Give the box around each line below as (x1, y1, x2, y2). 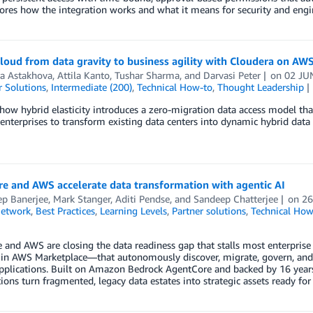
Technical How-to (136, 81, 212, 93)
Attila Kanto (57, 69, 110, 81)
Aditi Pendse (115, 193, 170, 205)
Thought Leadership (217, 81, 304, 93)
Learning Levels (99, 205, 167, 217)
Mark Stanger (52, 193, 110, 205)
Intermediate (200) (50, 81, 132, 93)
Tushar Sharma (114, 69, 180, 81)
